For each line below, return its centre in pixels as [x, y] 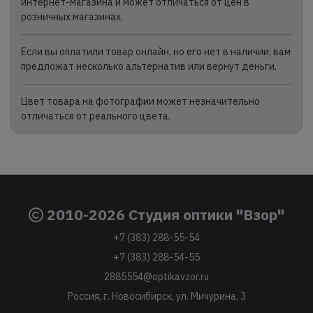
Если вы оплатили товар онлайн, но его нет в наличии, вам [155, 52]
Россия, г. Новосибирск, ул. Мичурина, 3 [156, 297]
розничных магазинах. [72, 17]
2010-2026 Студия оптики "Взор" [164, 215]
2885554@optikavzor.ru [156, 277]
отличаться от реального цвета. [95, 116]
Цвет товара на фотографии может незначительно [140, 102]
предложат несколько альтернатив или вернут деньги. [148, 67]
